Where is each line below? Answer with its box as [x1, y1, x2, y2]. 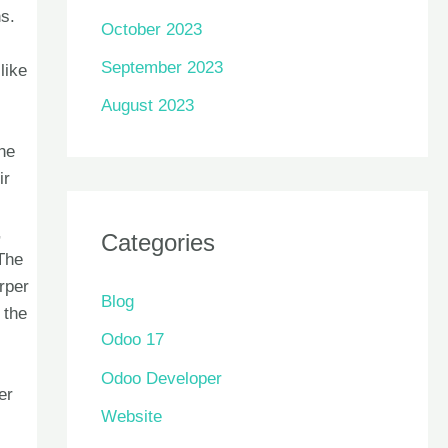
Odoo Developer [100, 368, 222, 388]
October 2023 [100, 19, 202, 39]
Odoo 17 [100, 330, 164, 350]
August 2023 [100, 96, 194, 116]
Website [100, 406, 162, 426]
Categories [100, 229, 215, 257]
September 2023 [100, 57, 223, 77]
